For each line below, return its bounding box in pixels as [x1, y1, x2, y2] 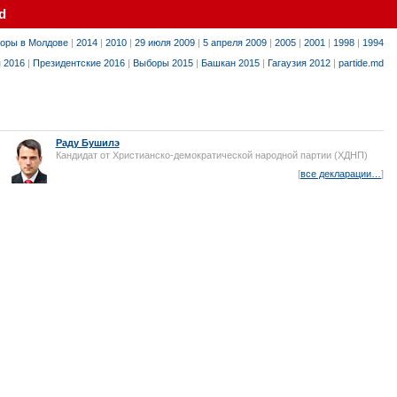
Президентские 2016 [33, 57, 125, 68]
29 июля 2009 [135, 37, 195, 48]
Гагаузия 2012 [268, 57, 331, 68]
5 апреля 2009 [203, 37, 267, 48]
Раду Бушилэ [55, 137, 120, 148]
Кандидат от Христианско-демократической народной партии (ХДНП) [55, 150, 368, 160]
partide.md [339, 57, 384, 68]
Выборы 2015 [133, 57, 193, 68]
